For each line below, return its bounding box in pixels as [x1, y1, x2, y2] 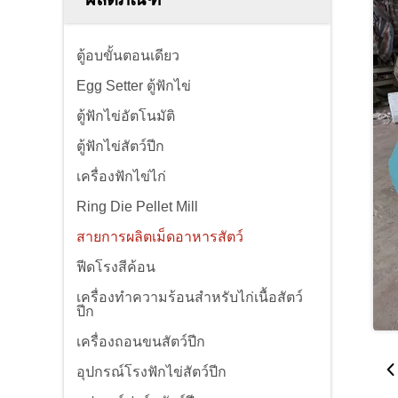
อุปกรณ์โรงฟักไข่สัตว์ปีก [76, 364, 227, 379]
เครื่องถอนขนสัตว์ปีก [76, 334, 205, 349]
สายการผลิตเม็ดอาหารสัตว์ [76, 229, 243, 244]
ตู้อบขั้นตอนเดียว [76, 48, 179, 63]
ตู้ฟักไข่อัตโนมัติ [76, 108, 175, 123]
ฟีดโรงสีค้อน [76, 259, 155, 275]
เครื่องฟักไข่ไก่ [76, 169, 166, 184]
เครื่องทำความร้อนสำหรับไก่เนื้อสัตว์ [76, 290, 303, 305]
